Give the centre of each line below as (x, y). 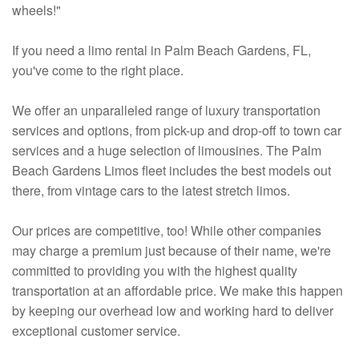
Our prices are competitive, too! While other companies (167, 231)
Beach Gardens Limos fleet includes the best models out (171, 171)
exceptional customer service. (98, 331)
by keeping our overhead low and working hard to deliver (173, 311)
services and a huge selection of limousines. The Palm (167, 151)
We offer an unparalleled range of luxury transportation (166, 111)
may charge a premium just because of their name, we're (171, 251)
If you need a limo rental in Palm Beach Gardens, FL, (161, 50)
